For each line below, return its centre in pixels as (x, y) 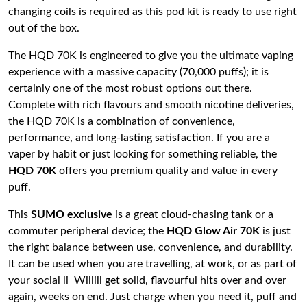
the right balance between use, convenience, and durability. (150, 247)
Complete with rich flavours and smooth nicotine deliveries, (151, 105)
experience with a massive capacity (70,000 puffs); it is (138, 72)
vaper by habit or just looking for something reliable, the (143, 154)
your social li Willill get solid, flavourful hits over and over (147, 280)
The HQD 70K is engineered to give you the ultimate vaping (151, 56)
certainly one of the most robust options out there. (130, 88)
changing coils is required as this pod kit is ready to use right (152, 12)
